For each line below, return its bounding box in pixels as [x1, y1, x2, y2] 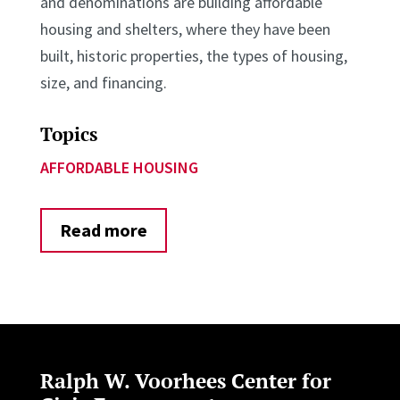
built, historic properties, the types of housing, [39, 45, 347, 66]
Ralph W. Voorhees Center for [39, 366, 331, 395]
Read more [59, 218, 147, 241]
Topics [39, 121, 97, 146]
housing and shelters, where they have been [39, 18, 330, 39]
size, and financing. [39, 71, 167, 93]
